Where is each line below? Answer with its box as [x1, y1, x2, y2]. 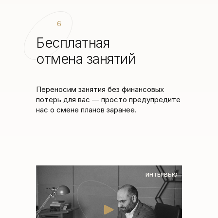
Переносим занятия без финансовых [36, 85, 164, 94]
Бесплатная [36, 35, 109, 51]
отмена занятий [36, 51, 135, 67]
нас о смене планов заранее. [36, 105, 137, 114]
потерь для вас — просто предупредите [36, 95, 181, 104]
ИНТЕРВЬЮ [145, 171, 178, 178]
